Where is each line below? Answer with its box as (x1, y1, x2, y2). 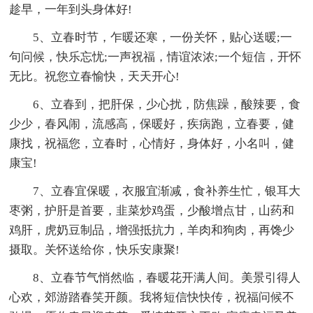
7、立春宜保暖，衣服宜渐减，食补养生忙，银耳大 (9, 184, 301, 198)
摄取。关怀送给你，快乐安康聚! (9, 242, 180, 256)
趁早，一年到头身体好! (9, 2, 133, 16)
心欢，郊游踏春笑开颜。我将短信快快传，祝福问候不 (9, 290, 295, 304)
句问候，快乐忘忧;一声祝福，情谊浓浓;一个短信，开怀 (9, 50, 302, 64)
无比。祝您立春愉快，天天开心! (9, 69, 180, 83)
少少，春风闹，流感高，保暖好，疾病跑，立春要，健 (9, 117, 295, 131)
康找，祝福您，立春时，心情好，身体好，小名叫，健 (9, 136, 295, 150)
